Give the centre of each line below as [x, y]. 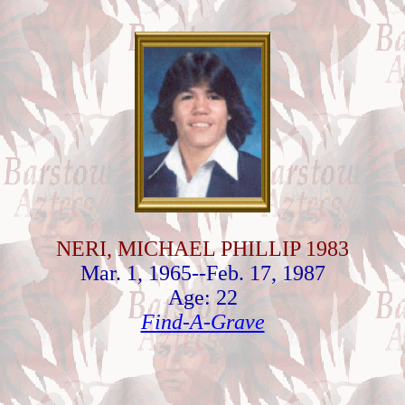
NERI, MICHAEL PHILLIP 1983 [202, 249]
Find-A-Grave [202, 322]
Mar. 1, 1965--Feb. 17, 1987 [202, 273]
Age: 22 [202, 297]
